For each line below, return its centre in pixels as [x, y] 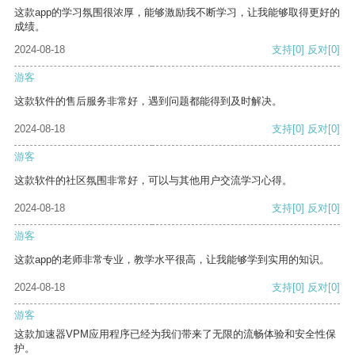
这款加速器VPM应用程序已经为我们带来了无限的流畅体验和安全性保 [175, 334]
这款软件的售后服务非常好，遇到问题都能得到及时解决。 [148, 101]
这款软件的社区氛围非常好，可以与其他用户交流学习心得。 [153, 181]
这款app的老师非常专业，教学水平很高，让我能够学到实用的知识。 [172, 260]
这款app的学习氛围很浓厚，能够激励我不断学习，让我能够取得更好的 [177, 13]
